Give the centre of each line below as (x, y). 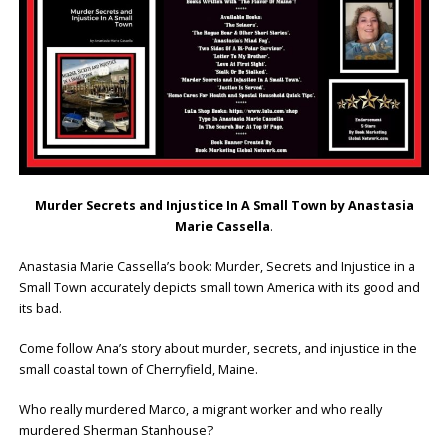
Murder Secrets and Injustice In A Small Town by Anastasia (224, 205)
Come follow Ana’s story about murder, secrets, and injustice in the (217, 348)
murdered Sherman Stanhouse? (115, 430)
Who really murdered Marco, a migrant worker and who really (200, 409)
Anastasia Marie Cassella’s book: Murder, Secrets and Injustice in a (216, 266)
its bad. (40, 308)
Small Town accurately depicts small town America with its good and (219, 287)
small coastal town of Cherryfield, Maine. (138, 369)
